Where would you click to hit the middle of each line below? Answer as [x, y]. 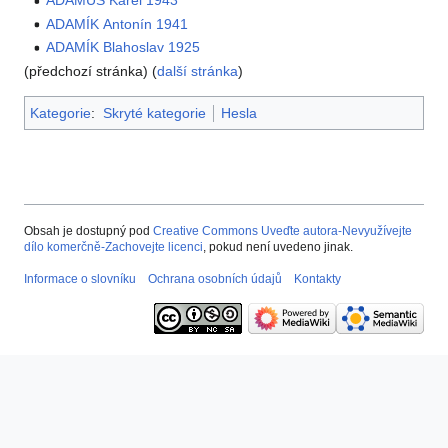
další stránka [197, 70]
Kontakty [317, 278]
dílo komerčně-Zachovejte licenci [113, 246]
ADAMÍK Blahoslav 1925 [123, 47]
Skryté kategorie [154, 112]
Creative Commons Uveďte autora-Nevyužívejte [282, 230]
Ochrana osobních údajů [215, 278]
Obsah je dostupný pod [88, 230]
